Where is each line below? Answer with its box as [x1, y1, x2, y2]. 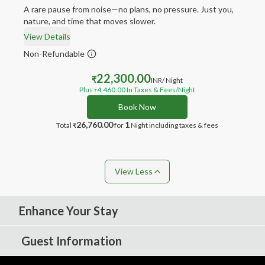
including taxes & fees [149, 121, 218, 130]
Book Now [118, 102, 156, 112]
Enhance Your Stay [19, 203, 118, 218]
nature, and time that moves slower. [24, 16, 156, 26]
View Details [24, 31, 70, 41]
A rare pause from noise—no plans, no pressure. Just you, [24, 4, 234, 14]
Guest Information [21, 234, 122, 248]
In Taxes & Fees [125, 85, 176, 94]
